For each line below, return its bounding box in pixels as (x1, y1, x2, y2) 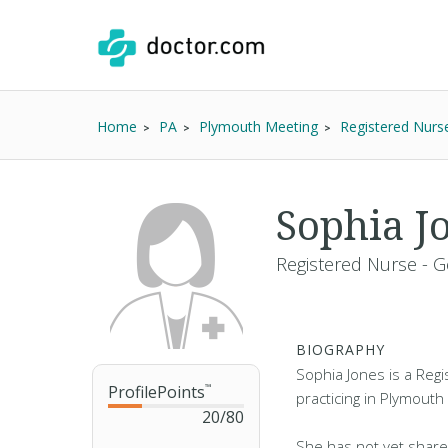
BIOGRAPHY (296, 340, 385, 359)
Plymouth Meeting (199, 117, 318, 136)
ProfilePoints (108, 381, 205, 403)
